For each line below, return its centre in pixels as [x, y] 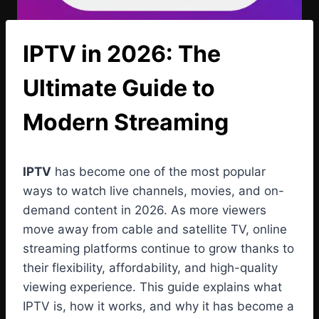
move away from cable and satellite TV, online [155, 230]
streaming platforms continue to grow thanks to [158, 249]
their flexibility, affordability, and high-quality [150, 268]
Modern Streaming [126, 122]
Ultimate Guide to [119, 88]
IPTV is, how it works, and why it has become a [158, 307]
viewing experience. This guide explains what [152, 287]
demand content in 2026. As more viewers [145, 210]
